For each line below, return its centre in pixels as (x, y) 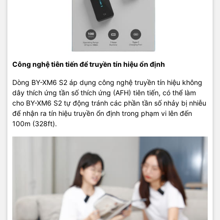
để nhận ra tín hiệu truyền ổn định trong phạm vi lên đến (102, 113)
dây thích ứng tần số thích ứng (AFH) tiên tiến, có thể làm (104, 92)
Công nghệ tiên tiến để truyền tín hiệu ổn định (89, 64)
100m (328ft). (35, 123)
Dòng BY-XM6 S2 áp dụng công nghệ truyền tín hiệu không (107, 82)
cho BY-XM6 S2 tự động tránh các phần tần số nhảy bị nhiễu (109, 103)
